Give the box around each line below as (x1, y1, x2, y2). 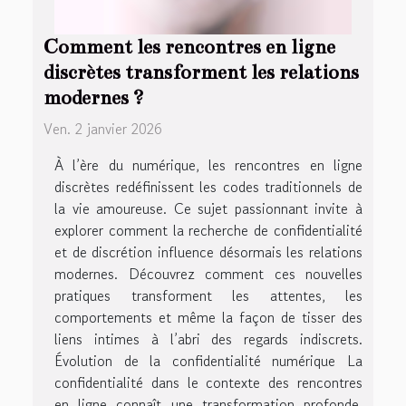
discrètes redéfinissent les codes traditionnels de (54, 176, 362, 198)
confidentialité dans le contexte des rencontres (54, 372, 362, 394)
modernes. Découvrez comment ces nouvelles (54, 263, 362, 285)
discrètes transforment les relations (43, 61, 359, 85)
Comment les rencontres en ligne (43, 35, 335, 60)
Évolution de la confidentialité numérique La (54, 350, 362, 372)
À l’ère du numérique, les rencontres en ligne (54, 154, 362, 177)
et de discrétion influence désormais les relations (54, 241, 362, 264)
